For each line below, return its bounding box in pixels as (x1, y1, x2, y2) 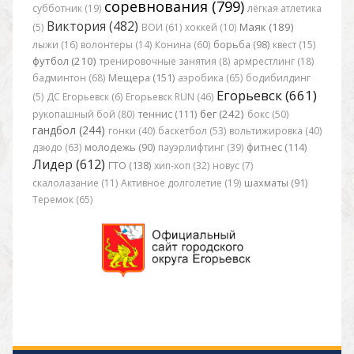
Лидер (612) (32, 155, 105, 173)
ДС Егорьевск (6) (46, 89, 122, 104)
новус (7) (212, 158, 253, 172)
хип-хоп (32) (153, 158, 209, 172)
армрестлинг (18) (232, 54, 314, 68)
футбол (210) (32, 53, 96, 68)
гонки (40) (107, 123, 155, 137)
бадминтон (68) (32, 70, 105, 85)
